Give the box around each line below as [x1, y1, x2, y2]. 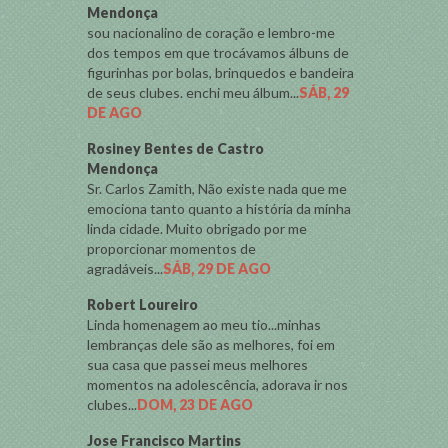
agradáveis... [87, 260, 163, 277]
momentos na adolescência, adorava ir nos [87, 376, 348, 393]
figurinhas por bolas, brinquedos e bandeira [87, 64, 354, 81]
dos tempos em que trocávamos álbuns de [87, 44, 349, 61]
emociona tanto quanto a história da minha [87, 200, 351, 217]
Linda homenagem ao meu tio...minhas [87, 316, 321, 333]
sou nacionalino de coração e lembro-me [87, 24, 335, 41]
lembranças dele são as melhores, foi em [87, 336, 335, 353]
